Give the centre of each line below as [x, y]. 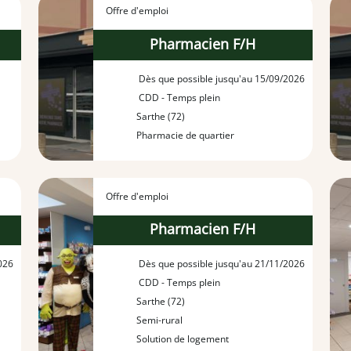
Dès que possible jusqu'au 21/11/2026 [220, 264]
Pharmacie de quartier [185, 135]
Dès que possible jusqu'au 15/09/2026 [220, 78]
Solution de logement [182, 339]
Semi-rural [159, 320]
